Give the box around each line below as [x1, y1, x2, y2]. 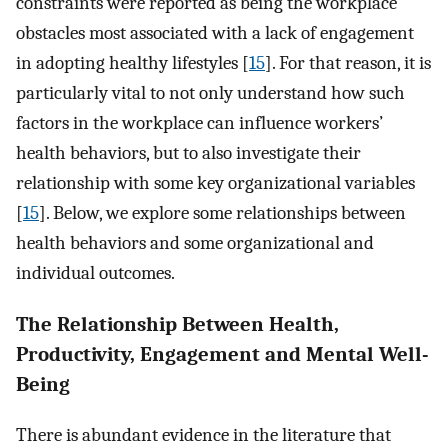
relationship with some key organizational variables [16, 171, 415, 194]
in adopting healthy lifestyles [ [16, 51, 249, 74]
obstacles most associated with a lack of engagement [16, 21, 414, 44]
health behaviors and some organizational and [16, 231, 374, 254]
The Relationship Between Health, [16, 311, 339, 336]
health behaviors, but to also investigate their [16, 141, 361, 164]
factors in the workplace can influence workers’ [16, 111, 383, 134]
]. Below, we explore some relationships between [39, 201, 406, 224]
